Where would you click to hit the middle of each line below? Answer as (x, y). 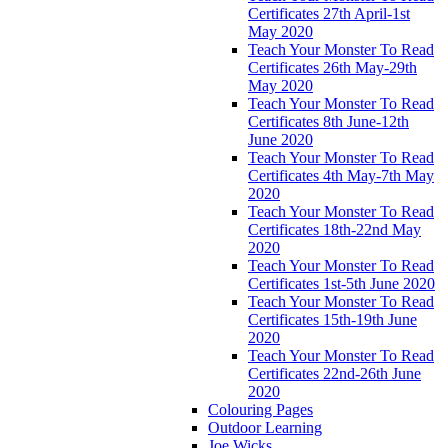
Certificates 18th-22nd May (334, 229)
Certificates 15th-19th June (332, 319)
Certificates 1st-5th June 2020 (341, 283)
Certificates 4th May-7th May (341, 175)
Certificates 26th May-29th (332, 67)
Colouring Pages (260, 409)
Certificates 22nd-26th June (334, 373)
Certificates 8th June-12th (328, 121)
